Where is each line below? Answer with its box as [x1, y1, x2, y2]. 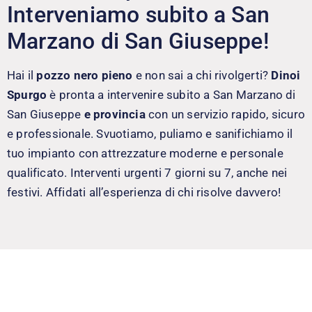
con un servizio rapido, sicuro [145, 107, 306, 122]
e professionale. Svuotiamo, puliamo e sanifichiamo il [7, 127, 293, 141]
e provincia [81, 107, 146, 122]
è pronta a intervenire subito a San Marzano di [47, 88, 296, 102]
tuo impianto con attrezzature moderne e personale [7, 146, 283, 161]
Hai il [7, 68, 37, 83]
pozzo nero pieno [36, 68, 133, 83]
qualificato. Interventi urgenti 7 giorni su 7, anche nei [7, 166, 288, 180]
